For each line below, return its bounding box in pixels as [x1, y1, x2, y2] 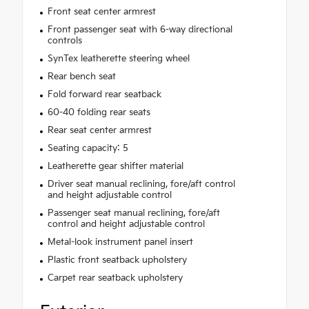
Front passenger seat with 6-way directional [47, 23, 232, 35]
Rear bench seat [47, 70, 116, 82]
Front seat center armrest [47, 6, 156, 17]
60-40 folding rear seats [47, 106, 150, 118]
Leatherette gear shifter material [47, 160, 183, 172]
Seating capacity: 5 [47, 142, 128, 154]
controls [47, 34, 82, 46]
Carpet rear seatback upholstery [47, 272, 183, 283]
